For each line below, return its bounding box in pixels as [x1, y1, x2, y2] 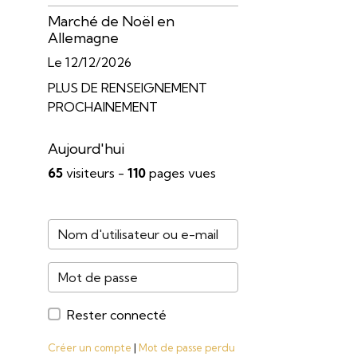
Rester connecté [66, 306, 167, 323]
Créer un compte [47, 340, 131, 354]
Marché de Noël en [47, 12, 175, 29]
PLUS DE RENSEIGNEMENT [47, 79, 207, 96]
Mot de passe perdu [138, 340, 235, 354]
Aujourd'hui [47, 139, 124, 157]
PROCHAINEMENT [47, 98, 158, 115]
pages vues [145, 164, 216, 181]
